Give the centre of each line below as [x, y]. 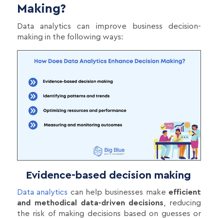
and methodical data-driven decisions [91, 203]
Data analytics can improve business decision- [109, 26]
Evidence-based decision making [104, 175]
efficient [185, 192]
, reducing [182, 203]
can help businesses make [118, 192]
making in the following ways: [70, 37]
